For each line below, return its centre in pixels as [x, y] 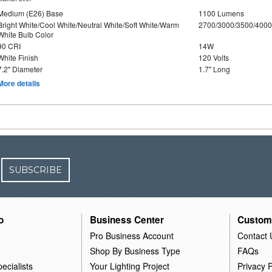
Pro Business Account [132, 235]
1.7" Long [214, 69]
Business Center [127, 219]
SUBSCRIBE [36, 170]
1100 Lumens [221, 13]
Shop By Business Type [135, 250]
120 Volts [213, 57]
